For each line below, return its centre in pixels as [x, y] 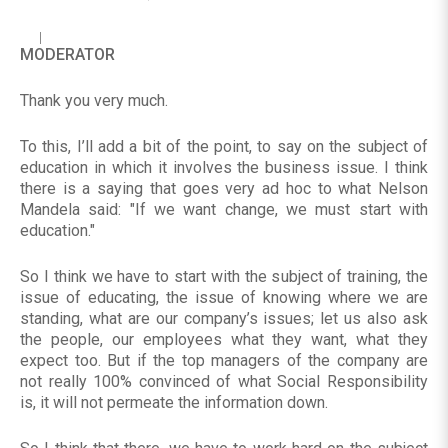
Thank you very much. [94, 101]
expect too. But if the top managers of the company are [224, 361]
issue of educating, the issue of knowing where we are [224, 298]
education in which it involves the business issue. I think [224, 168]
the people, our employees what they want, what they [224, 340]
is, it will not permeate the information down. [174, 403]
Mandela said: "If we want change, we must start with [224, 210]
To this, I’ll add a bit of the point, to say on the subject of [224, 147]
